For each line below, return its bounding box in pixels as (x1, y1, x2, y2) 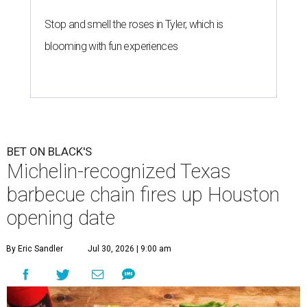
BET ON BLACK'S (7, 144, 92, 158)
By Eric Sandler (6, 243, 63, 254)
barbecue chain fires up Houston (7, 182, 280, 206)
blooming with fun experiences (45, 39, 178, 53)
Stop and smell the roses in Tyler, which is (45, 17, 223, 31)
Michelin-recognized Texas (7, 159, 231, 183)
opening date (7, 206, 115, 230)
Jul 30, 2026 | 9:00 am (88, 243, 171, 254)
